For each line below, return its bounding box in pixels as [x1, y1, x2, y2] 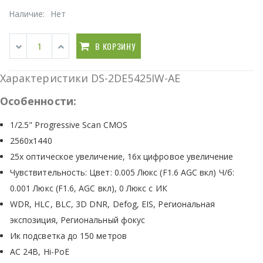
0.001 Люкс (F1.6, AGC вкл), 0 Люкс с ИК [10, 182, 167, 194]
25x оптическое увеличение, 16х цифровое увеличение [10, 150, 234, 162]
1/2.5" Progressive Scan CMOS [10, 119, 127, 130]
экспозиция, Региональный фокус [10, 214, 146, 225]
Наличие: [9, 8, 48, 19]
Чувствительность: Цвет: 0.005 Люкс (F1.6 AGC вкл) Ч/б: [10, 166, 234, 178]
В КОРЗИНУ [95, 39, 136, 52]
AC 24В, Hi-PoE [10, 245, 69, 257]
